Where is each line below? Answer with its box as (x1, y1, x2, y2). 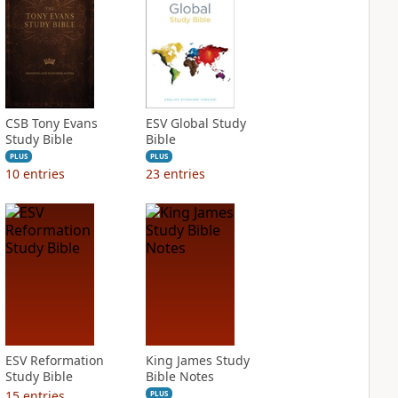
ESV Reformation (4, 352, 104, 369)
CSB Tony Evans (4, 115, 98, 131)
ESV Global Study (145, 115, 246, 131)
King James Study (145, 352, 250, 369)
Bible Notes (145, 368, 214, 385)
